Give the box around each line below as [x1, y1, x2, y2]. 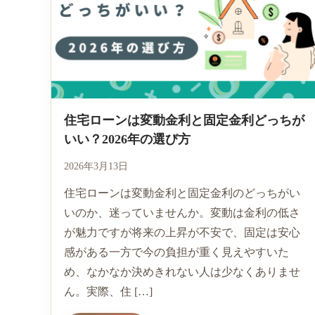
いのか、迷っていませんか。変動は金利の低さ [64, 207, 300, 219]
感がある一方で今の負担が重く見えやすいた [64, 246, 289, 259]
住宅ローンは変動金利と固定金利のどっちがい [64, 187, 300, 200]
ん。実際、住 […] [64, 285, 153, 298]
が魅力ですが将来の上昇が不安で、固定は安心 [64, 226, 300, 239]
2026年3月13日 [64, 161, 128, 172]
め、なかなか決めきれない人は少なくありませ [64, 266, 300, 278]
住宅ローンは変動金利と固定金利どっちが [64, 113, 304, 128]
